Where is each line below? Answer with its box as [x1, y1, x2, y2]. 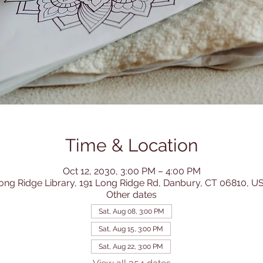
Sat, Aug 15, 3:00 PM [99, 225, 163, 234]
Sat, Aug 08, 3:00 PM [99, 207, 164, 216]
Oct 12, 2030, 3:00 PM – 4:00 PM [62, 166, 201, 177]
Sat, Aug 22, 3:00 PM [99, 242, 163, 251]
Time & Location [65, 135, 198, 156]
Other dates [106, 189, 157, 201]
